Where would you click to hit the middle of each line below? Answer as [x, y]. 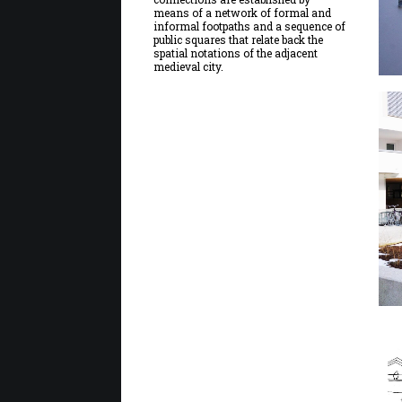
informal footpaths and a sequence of [249, 26]
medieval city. [188, 66]
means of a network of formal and [242, 13]
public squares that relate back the [238, 39]
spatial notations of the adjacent [235, 53]
